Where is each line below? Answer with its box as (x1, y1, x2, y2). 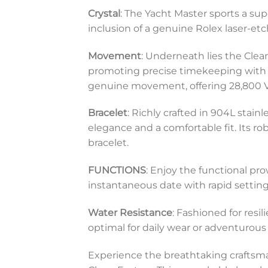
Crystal (88, 7, 120, 19)
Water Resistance (88, 206, 172, 218)
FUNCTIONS (88, 165, 146, 176)
